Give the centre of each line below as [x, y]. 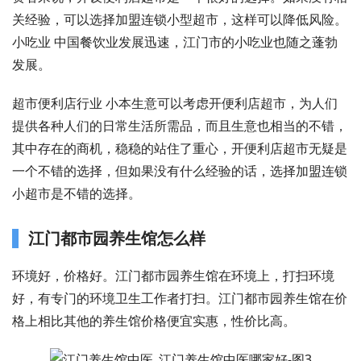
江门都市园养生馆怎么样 [117, 238]
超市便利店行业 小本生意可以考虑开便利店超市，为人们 [175, 103]
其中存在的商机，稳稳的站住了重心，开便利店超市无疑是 [180, 148]
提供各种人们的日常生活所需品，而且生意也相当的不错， [180, 126]
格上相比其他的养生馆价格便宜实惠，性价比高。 [154, 321]
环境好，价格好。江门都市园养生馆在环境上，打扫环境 [173, 276]
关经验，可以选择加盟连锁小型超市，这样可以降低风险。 [180, 19]
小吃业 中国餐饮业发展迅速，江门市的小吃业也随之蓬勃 [175, 42]
